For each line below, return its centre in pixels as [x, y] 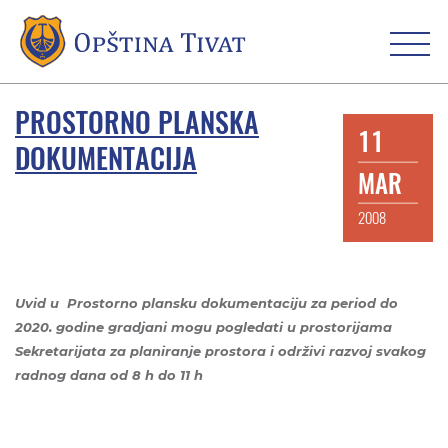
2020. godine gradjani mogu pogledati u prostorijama [203, 327]
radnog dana [62, 375]
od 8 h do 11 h [156, 375]
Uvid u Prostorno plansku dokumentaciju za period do [206, 303]
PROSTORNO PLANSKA [137, 122]
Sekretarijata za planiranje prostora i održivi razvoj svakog [220, 351]
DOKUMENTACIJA [106, 158]
